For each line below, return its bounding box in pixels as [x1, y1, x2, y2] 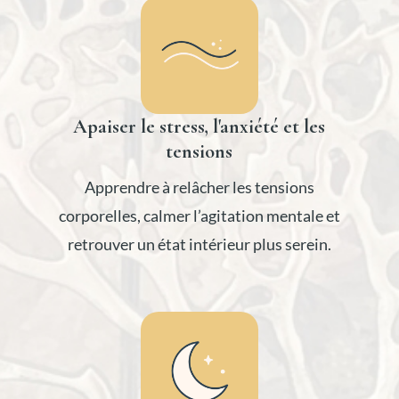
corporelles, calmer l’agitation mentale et [58, 205, 340, 225]
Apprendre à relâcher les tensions [84, 176, 314, 197]
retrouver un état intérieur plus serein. [67, 233, 331, 254]
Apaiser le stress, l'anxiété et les [73, 114, 326, 138]
